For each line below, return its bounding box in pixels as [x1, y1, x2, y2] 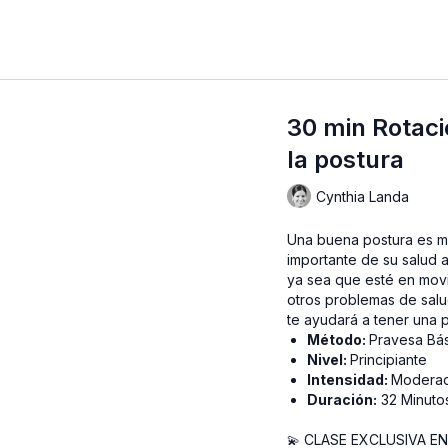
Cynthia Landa [316, 187, 410, 205]
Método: [307, 331, 370, 348]
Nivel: [307, 351, 351, 368]
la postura [287, 145, 405, 174]
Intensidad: [307, 371, 392, 388]
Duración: [307, 391, 378, 408]
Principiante [350, 351, 428, 368]
